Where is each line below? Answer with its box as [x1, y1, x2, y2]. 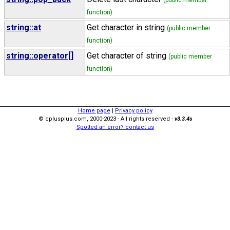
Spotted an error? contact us [76, 124, 154, 130]
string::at [6, 23, 41, 32]
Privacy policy [114, 107, 152, 114]
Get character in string [87, 23, 167, 32]
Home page [78, 107, 110, 114]
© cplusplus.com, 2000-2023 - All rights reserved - [38, 116, 175, 122]
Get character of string [87, 51, 168, 61]
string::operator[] [6, 51, 73, 61]
